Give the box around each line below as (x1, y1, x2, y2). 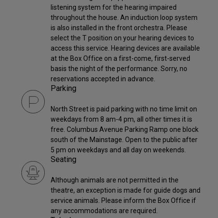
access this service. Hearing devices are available (51, 44, 200, 52)
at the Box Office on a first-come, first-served (51, 54, 190, 62)
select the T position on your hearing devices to (51, 34, 194, 42)
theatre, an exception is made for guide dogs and (51, 186, 200, 194)
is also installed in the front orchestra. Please (51, 23, 187, 32)
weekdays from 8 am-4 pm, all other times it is (51, 115, 192, 123)
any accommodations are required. (51, 206, 158, 215)
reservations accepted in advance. (51, 74, 155, 83)
